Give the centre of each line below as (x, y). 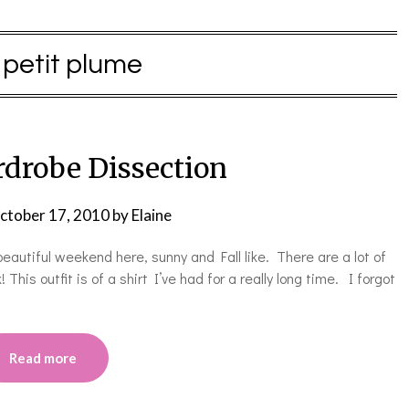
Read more (43, 358)
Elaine (152, 215)
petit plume (72, 64)
